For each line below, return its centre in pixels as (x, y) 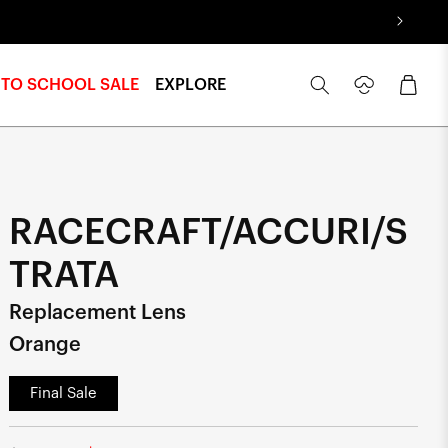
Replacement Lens (97, 313)
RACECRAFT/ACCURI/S (208, 232)
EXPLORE (190, 85)
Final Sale (63, 393)
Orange (44, 345)
